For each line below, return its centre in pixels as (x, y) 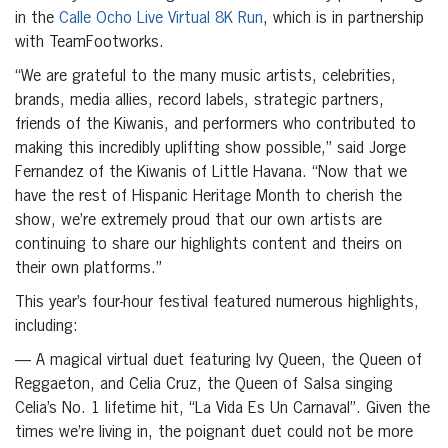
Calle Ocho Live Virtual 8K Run (161, 19)
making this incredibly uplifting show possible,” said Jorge (210, 149)
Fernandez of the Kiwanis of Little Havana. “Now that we (211, 173)
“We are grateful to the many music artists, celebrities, (205, 77)
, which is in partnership (343, 19)
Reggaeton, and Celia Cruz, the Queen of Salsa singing (204, 385)
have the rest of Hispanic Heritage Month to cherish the (208, 197)
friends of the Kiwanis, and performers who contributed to (215, 125)
